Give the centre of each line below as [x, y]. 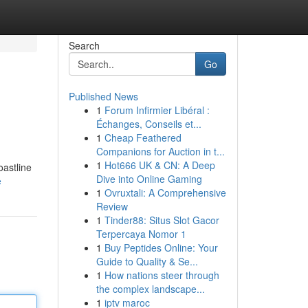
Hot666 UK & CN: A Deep [159, 165]
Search [84, 45]
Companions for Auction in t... [160, 151]
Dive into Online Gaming [149, 179]
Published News [103, 96]
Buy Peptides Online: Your [161, 247]
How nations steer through [162, 275]
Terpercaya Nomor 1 [141, 234]
